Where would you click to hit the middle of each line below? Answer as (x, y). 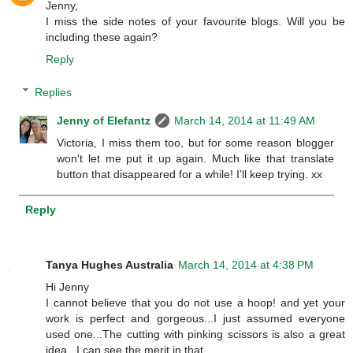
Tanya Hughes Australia (110, 264)
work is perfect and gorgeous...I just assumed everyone (195, 318)
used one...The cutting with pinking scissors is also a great (195, 334)
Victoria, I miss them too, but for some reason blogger (195, 142)
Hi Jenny (67, 286)
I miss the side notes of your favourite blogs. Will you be (195, 22)
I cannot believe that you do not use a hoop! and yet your (195, 302)
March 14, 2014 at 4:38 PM (246, 264)
